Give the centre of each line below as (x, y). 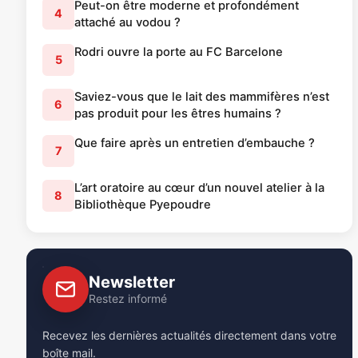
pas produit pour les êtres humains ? (178, 113)
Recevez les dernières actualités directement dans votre (189, 335)
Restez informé (128, 298)
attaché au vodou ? (127, 22)
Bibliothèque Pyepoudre (143, 204)
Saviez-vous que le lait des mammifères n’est (202, 96)
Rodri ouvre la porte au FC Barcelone (179, 52)
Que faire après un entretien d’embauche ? (195, 143)
